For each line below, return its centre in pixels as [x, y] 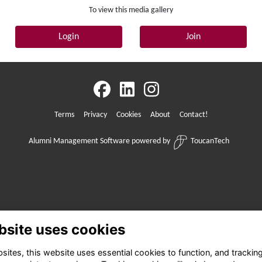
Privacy [95, 115]
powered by [150, 142]
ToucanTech [210, 142]
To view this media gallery [131, 11]
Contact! [194, 115]
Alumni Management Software [79, 142]
